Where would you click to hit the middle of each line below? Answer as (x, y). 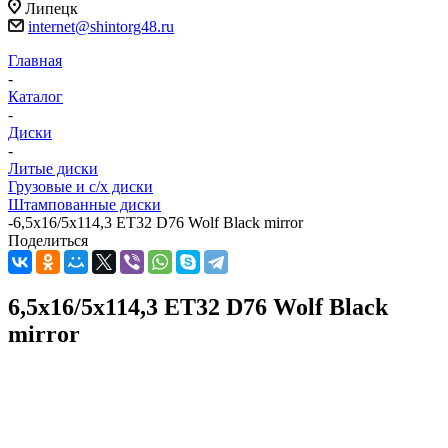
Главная (35, 61)
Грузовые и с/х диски (80, 187)
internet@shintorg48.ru (101, 27)
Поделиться (48, 241)
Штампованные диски (84, 205)
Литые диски (53, 169)
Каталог (35, 97)
